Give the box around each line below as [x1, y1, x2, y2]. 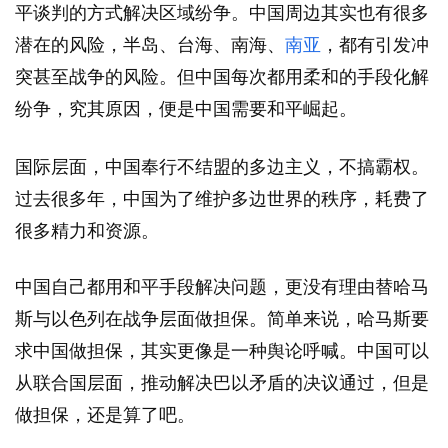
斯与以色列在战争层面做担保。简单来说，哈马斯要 [15, 309, 429, 330]
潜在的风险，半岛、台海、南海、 [15, 35, 285, 56]
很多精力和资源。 [15, 221, 159, 242]
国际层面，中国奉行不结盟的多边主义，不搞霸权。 [15, 157, 429, 178]
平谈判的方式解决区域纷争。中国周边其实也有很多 [15, 3, 429, 24]
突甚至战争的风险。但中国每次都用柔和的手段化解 [15, 67, 429, 88]
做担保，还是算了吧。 [15, 405, 195, 426]
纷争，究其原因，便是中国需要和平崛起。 [15, 99, 357, 120]
